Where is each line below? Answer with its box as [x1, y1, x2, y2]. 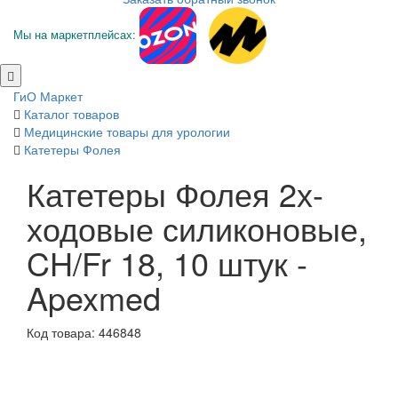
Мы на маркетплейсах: [13, 25, 136, 43]
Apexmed [27, 274, 161, 320]
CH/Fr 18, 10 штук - [27, 239, 307, 285]
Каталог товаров [24, 104, 119, 123]
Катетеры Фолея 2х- [27, 170, 323, 216]
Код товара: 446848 [27, 322, 141, 341]
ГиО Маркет [13, 86, 83, 105]
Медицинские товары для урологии [24, 122, 230, 140]
